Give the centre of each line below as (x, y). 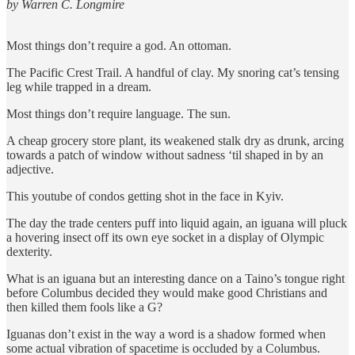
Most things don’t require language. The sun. (118, 113)
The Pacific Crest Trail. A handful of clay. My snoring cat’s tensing (173, 72)
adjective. (30, 169)
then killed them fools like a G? (84, 307)
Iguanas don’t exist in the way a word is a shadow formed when (166, 334)
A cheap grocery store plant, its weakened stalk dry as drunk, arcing (175, 140)
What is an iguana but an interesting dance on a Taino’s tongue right (176, 278)
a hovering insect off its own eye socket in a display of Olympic (165, 237)
